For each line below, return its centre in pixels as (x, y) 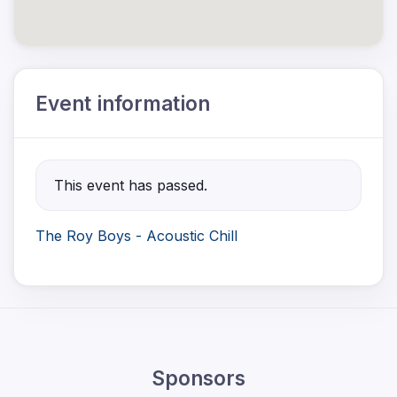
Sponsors (198, 378)
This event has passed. (131, 185)
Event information (123, 103)
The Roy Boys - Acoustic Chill (139, 235)
